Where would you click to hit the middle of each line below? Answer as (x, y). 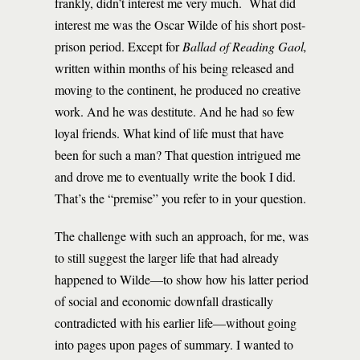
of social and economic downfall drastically (164, 301)
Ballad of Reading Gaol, (245, 46)
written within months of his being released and (174, 68)
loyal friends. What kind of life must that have (169, 133)
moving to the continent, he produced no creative (178, 90)
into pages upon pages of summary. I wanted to (174, 344)
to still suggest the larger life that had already (167, 258)
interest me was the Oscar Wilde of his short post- (180, 25)
